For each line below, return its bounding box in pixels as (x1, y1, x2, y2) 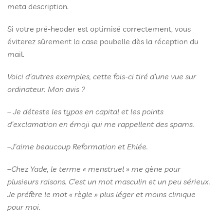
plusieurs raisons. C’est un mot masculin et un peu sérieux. (7, 177, 210, 186)
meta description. (7, 1, 69, 11)
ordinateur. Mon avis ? (7, 84, 85, 94)
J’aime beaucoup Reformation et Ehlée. (11, 142, 148, 151)
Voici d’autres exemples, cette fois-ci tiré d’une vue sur (7, 72, 196, 81)
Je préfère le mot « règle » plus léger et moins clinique (7, 189, 196, 199)
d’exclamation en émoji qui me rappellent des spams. (7, 119, 194, 129)
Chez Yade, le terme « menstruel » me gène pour (11, 164, 181, 174)
